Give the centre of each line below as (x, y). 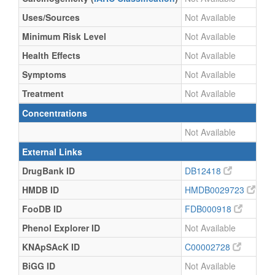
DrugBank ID (48, 171)
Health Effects (51, 55)
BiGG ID (39, 266)
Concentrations (55, 113)
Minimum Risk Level (64, 36)
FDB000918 (209, 209)
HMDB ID (41, 190)
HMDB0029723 (216, 190)
